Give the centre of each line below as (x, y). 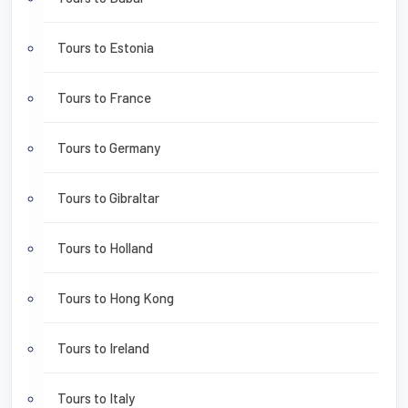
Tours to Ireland (103, 348)
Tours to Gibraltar (108, 198)
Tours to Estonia (106, 48)
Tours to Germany (109, 148)
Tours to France (104, 98)
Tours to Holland (105, 248)
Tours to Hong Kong (116, 298)
